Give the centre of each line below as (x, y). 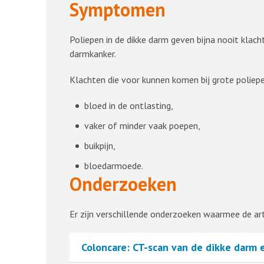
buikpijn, (100, 146)
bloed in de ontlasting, (128, 105)
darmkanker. (93, 54)
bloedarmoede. (113, 166)
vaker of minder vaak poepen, (142, 126)
